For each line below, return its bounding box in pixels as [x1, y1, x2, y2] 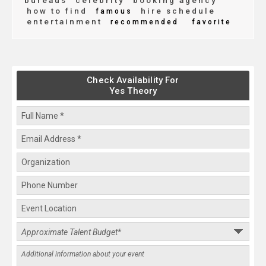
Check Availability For [87, 75, 179, 86]
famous [92, 7, 132, 16]
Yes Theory [109, 85, 157, 97]
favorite [192, 18, 232, 27]
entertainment [27, 17, 102, 27]
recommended [107, 18, 179, 27]
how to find [27, 6, 87, 16]
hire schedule [137, 6, 216, 16]
